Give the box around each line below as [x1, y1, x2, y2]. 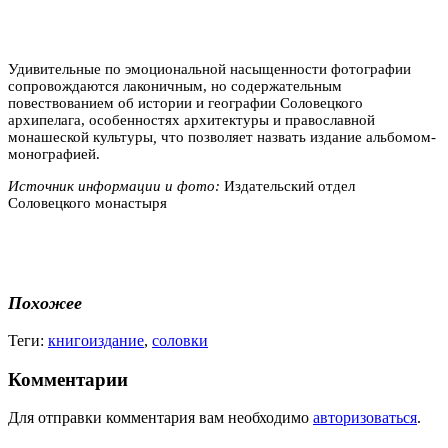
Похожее [8, 293, 82, 314]
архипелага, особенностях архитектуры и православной [8, 111, 375, 128]
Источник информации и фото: [8, 177, 224, 194]
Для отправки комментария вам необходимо [8, 409, 313, 427]
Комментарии [8, 368, 128, 390]
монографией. [8, 145, 100, 162]
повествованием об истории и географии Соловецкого [8, 94, 363, 111]
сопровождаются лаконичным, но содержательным [8, 77, 342, 94]
